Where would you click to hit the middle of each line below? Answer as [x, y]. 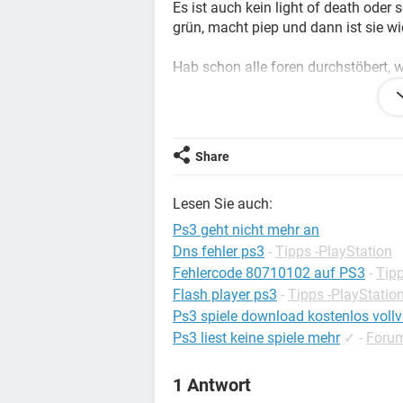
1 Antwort [212, 385]
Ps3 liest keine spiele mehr [256, 338]
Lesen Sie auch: [223, 204]
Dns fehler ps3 [219, 251]
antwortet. [205, 107]
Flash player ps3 [225, 295]
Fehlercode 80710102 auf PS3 [269, 273]
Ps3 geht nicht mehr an [246, 230]
